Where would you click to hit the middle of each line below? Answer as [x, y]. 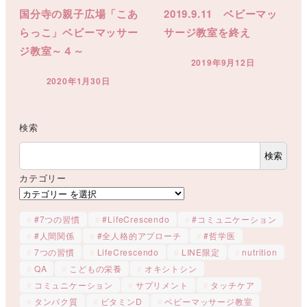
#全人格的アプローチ [139, 235]
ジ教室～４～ [57, 51]
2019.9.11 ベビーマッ [221, 14]
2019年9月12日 [223, 63]
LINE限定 [200, 251]
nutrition [260, 251]
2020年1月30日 [78, 81]
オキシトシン [171, 268]
